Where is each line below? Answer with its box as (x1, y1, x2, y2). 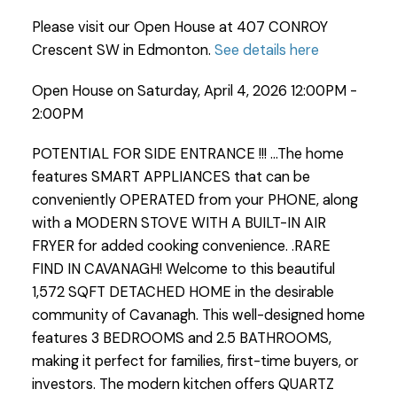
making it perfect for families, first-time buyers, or (31, 352, 359, 371)
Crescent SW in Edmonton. (31, 40, 214, 59)
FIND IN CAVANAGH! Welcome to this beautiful (31, 260, 335, 279)
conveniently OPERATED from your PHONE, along (31, 191, 358, 210)
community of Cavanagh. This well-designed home (31, 306, 365, 325)
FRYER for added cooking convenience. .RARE (31, 237, 331, 256)
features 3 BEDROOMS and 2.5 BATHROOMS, (31, 329, 331, 348)
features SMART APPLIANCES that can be (31, 167, 310, 187)
